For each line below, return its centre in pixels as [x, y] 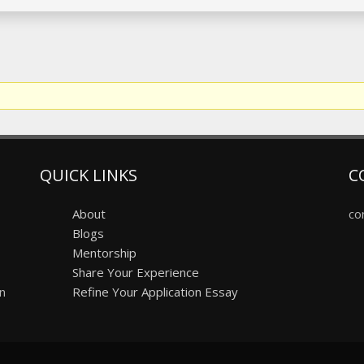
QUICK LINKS [89, 175]
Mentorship [104, 253]
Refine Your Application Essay [155, 292]
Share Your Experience [136, 272]
